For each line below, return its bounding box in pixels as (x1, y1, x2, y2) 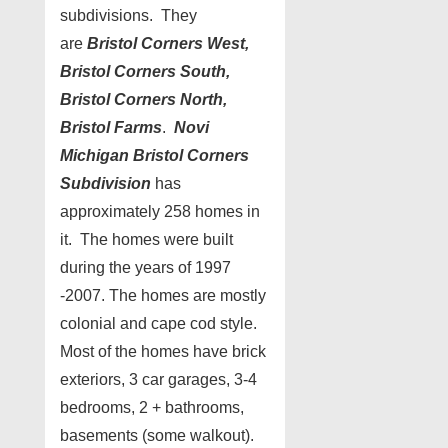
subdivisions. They (60, 7, 197, 24)
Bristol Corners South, (60, 63, 230, 80)
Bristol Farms (60, 119, 162, 136)
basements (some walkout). (60, 427, 254, 444)
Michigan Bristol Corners (60, 147, 249, 164)
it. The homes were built (60, 231, 233, 248)
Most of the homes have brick (60, 343, 266, 360)
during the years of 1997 (60, 259, 231, 276)
